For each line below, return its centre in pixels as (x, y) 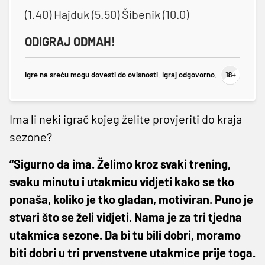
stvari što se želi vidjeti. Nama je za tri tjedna (126, 217)
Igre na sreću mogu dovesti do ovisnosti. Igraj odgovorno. (121, 75)
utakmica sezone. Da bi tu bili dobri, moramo (125, 235)
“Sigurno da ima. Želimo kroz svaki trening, (120, 164)
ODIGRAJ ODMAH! (70, 41)
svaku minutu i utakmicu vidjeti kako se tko (122, 181)
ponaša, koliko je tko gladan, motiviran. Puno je (131, 199)
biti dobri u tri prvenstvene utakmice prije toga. (132, 252)
